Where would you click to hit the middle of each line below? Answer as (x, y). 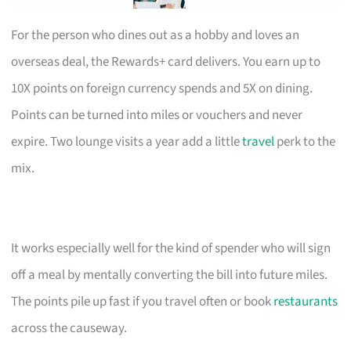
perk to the (305, 141)
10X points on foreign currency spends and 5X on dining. (162, 88)
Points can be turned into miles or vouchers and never (157, 115)
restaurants (306, 301)
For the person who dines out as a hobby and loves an (156, 35)
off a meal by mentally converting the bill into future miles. (170, 275)
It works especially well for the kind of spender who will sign (171, 248)
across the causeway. (69, 328)
